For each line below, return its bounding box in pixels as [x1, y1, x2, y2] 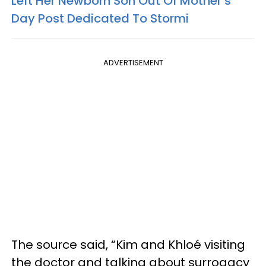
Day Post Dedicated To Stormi [11, 9, 189, 27]
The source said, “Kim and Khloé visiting [11, 236, 245, 253]
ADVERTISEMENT [103, 56, 163, 68]
